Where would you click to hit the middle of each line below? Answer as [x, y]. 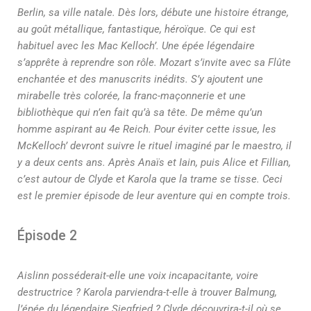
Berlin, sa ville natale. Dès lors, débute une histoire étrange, [153, 12]
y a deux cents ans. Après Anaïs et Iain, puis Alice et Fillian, [154, 162]
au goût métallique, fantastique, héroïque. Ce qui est [136, 29]
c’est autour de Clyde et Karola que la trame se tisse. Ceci [150, 179]
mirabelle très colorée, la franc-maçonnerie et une [132, 96]
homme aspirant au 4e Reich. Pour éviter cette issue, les [147, 129]
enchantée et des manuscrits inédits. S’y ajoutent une [140, 79]
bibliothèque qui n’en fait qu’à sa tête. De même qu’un [140, 112]
